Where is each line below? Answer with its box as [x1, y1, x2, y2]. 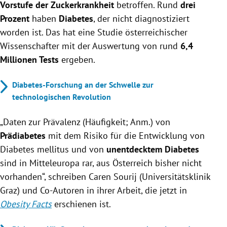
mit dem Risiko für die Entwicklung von [46, 129, 205, 141]
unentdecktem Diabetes [104, 143, 199, 155]
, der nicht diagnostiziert [93, 12, 190, 24]
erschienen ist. [52, 198, 111, 210]
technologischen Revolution [12, 91, 111, 102]
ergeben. [59, 53, 95, 65]
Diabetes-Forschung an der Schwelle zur [12, 79, 154, 90]
